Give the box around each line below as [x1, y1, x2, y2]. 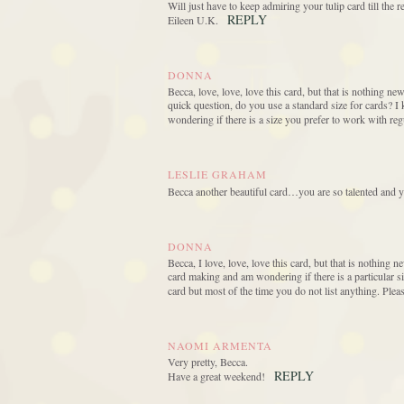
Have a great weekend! [168, 369, 265, 384]
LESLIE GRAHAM [168, 167, 267, 182]
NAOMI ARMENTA [168, 338, 272, 353]
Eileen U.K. [168, 13, 218, 28]
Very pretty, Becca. [168, 354, 248, 370]
